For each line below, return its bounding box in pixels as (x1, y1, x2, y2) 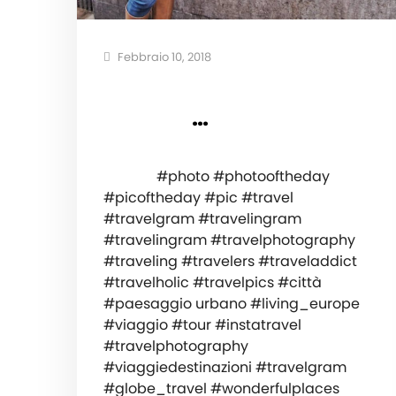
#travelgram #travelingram (103, 209, 301, 230)
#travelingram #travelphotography (103, 230, 355, 251)
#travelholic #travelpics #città (103, 272, 322, 293)
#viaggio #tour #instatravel (103, 315, 301, 336)
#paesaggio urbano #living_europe (103, 293, 360, 315)
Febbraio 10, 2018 (115, 49, 211, 66)
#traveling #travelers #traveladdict (103, 251, 357, 272)
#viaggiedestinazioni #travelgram (103, 357, 346, 378)
